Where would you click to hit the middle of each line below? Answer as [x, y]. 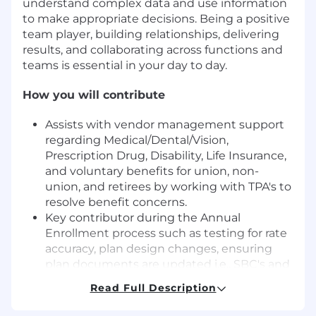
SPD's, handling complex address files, [152, 279]
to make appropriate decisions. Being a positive [156, 18]
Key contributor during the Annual [143, 217]
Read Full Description [153, 287]
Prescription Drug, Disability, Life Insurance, [166, 155]
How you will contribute [94, 95]
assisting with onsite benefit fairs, [139, 295]
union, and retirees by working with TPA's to [168, 186]
